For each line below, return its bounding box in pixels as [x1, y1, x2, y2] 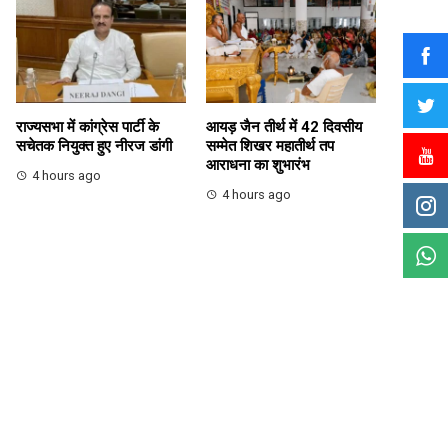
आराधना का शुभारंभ [206, 155, 310, 174]
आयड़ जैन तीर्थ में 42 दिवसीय [206, 117, 362, 136]
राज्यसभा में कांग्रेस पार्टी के [16, 117, 159, 136]
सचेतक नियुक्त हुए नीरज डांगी [16, 136, 172, 155]
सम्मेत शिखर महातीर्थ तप [206, 136, 334, 155]
